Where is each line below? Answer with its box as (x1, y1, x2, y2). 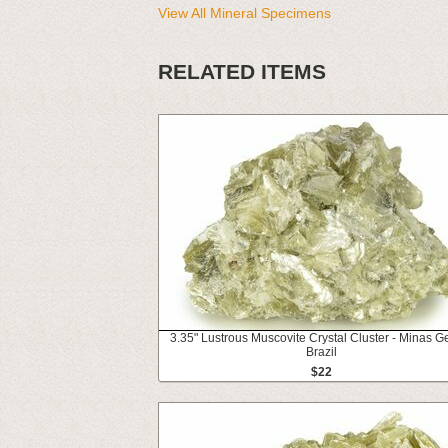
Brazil (306, 345, 337, 360)
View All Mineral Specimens (158, 5, 331, 21)
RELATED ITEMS (158, 60, 326, 84)
